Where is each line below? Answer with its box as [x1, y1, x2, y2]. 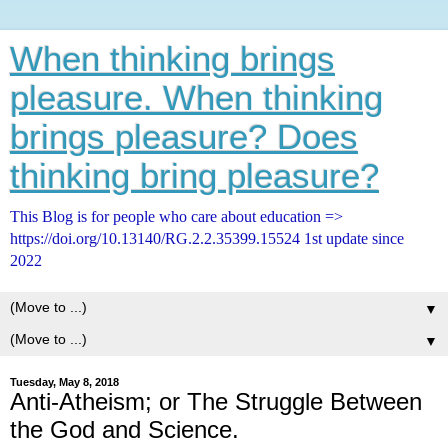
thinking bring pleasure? [10, 157, 379, 195]
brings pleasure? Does [10, 118, 358, 156]
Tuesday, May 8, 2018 [10, 376, 119, 388]
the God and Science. [10, 416, 239, 443]
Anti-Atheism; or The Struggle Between [10, 388, 422, 415]
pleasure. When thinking [10, 79, 383, 117]
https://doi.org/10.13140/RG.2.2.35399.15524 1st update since [10, 230, 404, 247]
